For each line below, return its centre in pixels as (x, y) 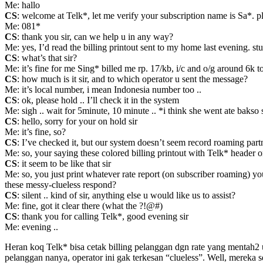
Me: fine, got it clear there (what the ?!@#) (84, 205)
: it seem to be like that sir (64, 163)
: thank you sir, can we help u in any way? (95, 36)
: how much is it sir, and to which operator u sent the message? (132, 79)
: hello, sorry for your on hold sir (77, 121)
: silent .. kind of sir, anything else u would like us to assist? (126, 195)
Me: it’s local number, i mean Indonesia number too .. (103, 89)
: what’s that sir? (47, 58)
